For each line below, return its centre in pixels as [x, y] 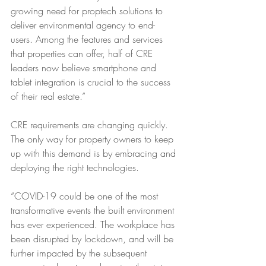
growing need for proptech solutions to [88, 11]
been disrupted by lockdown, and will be [94, 239]
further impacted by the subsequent [80, 253]
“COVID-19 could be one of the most [86, 196]
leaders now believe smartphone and [85, 68]
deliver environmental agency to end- [83, 25]
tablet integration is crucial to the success [92, 82]
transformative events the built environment [94, 210]
